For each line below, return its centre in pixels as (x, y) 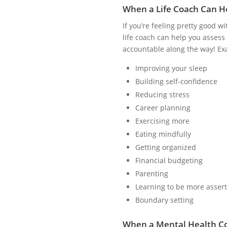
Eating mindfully (163, 134)
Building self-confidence (176, 81)
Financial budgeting (169, 160)
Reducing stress (162, 94)
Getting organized (165, 147)
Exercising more (162, 121)
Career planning (163, 107)
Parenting (152, 173)
